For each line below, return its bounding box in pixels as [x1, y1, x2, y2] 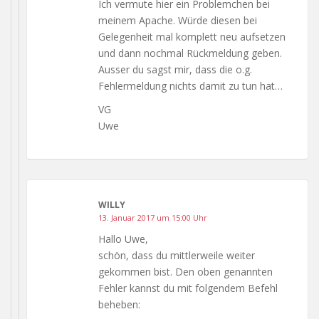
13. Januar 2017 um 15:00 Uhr [98, 211, 207, 223]
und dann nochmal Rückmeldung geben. [98, 46, 282, 60]
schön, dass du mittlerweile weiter [98, 248, 255, 262]
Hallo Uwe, [98, 231, 148, 246]
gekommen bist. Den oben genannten [98, 264, 273, 278]
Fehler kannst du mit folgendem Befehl [98, 281, 278, 295]
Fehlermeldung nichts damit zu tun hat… [98, 78, 283, 93]
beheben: [98, 297, 140, 311]
